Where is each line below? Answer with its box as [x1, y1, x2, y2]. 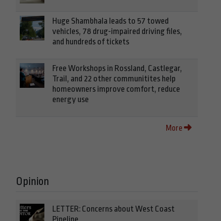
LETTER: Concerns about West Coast [52, 204, 175, 214]
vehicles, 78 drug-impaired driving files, [52, 27, 182, 37]
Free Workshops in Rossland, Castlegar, [52, 64, 182, 74]
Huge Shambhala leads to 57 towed [52, 16, 169, 26]
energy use [52, 95, 89, 105]
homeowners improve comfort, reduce [52, 84, 180, 94]
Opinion [16, 175, 49, 188]
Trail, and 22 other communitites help [52, 74, 176, 84]
